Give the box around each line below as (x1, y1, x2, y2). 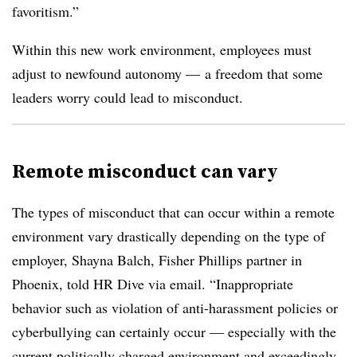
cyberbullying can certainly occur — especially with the (12, 322, 336, 341)
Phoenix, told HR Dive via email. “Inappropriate (12, 274, 293, 293)
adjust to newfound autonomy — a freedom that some (12, 64, 323, 83)
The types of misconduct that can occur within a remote (12, 202, 335, 222)
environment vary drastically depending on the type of (12, 226, 325, 245)
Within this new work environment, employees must (12, 40, 312, 59)
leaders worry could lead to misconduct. (12, 88, 243, 107)
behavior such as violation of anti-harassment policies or (12, 298, 338, 317)
